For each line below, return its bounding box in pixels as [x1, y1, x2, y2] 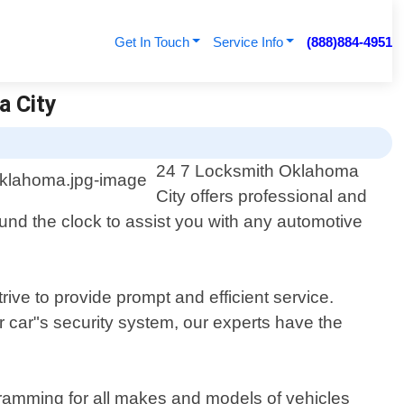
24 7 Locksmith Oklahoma [156, 161, 360, 181]
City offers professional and [156, 187, 368, 207]
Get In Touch [114, 34, 189, 50]
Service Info [212, 34, 283, 50]
